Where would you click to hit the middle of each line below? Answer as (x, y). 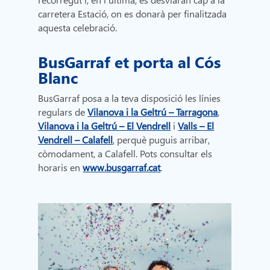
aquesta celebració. (78, 28)
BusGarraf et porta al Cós (130, 62)
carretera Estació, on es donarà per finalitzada (133, 14)
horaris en (61, 168)
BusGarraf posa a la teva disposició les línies (130, 98)
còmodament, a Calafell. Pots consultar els (125, 154)
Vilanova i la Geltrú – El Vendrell (105, 126)
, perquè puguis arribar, (162, 140)
